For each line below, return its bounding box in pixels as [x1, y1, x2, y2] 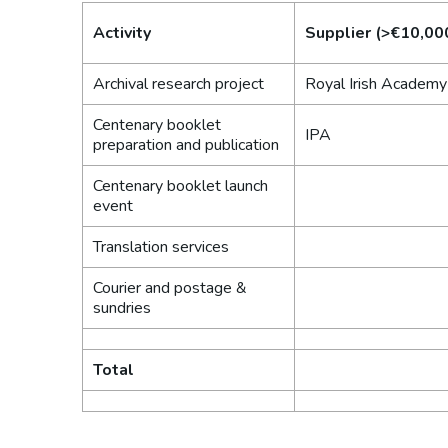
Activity [93, 22, 151, 44]
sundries [93, 297, 151, 319]
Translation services [93, 236, 229, 258]
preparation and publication [93, 134, 279, 156]
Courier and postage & [93, 277, 247, 299]
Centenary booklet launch [93, 175, 268, 197]
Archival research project [93, 73, 264, 95]
